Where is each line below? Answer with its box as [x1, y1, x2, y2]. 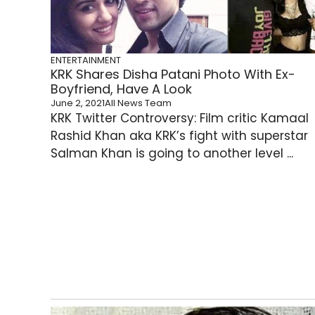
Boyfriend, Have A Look [51, 80, 192, 98]
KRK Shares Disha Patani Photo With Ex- [51, 65, 295, 83]
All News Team [105, 96, 172, 110]
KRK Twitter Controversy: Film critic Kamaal [51, 110, 309, 127]
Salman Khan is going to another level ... [51, 145, 293, 162]
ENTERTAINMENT [51, 53, 121, 67]
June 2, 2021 [51, 96, 105, 110]
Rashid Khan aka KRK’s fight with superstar [51, 127, 308, 144]
